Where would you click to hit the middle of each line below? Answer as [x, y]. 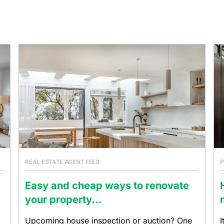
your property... [64, 199]
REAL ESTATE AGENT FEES [62, 162]
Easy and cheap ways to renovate [107, 185]
